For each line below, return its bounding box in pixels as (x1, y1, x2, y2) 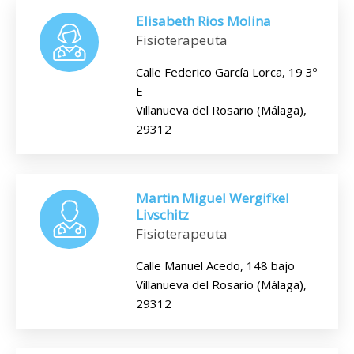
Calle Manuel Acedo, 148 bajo (136, 258, 295, 273)
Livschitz (136, 205, 189, 224)
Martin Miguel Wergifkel (136, 189, 289, 207)
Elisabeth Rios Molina (136, 12, 271, 30)
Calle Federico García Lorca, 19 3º (136, 64, 317, 80)
